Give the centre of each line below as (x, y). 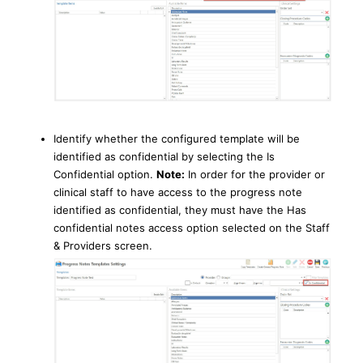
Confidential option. (105, 174)
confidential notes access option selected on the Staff (192, 227)
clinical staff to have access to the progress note (178, 192)
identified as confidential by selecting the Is (164, 156)
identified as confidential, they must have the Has (180, 209)
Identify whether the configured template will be (177, 138)
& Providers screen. (103, 245)
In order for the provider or (255, 174)
